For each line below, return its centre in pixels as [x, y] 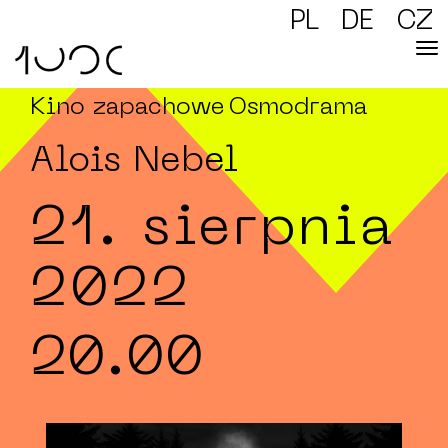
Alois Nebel [134, 162]
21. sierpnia [212, 230]
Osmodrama [297, 108]
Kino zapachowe [127, 108]
